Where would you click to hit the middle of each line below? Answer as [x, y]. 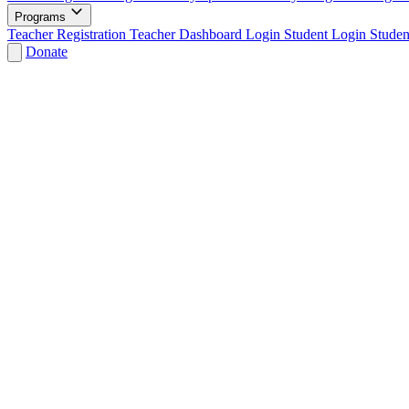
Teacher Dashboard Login [207, 34]
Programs [42, 16]
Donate [47, 51]
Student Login [327, 34]
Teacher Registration [68, 34]
